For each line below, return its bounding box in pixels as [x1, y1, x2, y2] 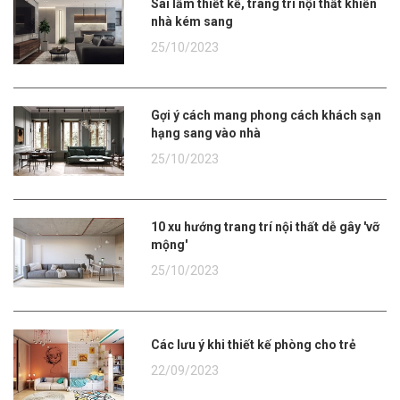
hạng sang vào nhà [151, 125, 262, 140]
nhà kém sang [151, 13, 234, 29]
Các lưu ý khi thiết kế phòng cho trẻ [160, 337, 357, 352]
